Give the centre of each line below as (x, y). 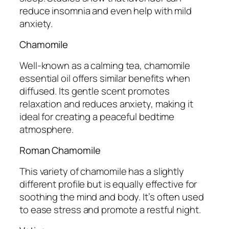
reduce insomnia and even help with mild (106, 10)
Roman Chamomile (60, 151)
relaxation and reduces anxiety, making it (106, 104)
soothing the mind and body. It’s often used (112, 197)
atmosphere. (47, 129)
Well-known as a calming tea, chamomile (105, 65)
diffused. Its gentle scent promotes (95, 91)
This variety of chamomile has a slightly (102, 171)
